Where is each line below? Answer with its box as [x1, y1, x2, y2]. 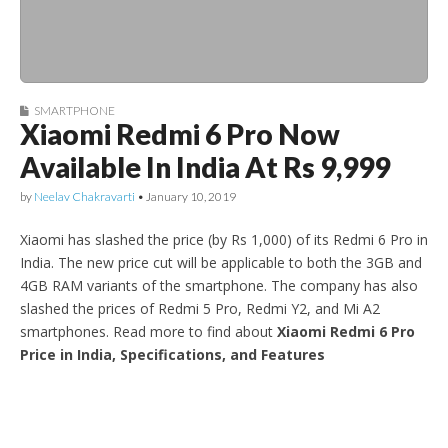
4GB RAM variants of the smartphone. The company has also [20, 275, 418, 295]
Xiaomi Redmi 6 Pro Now [20, 117, 340, 151]
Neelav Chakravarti [34, 189, 135, 204]
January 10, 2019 [146, 189, 236, 204]
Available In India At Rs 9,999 [20, 150, 390, 184]
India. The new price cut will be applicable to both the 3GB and [20, 252, 422, 272]
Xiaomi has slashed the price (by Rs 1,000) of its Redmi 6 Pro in [20, 229, 428, 249]
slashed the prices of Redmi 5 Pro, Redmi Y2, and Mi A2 [20, 298, 380, 318]
